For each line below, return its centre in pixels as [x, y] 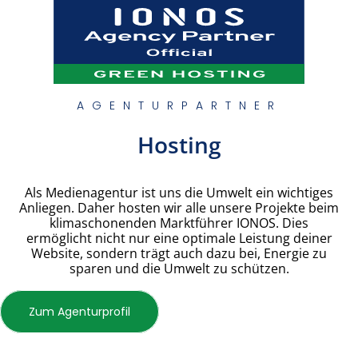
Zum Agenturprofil [80, 312]
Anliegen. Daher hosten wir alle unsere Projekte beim [179, 207]
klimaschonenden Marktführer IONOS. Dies [179, 223]
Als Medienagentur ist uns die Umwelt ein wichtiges [179, 192]
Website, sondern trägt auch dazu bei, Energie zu [179, 253]
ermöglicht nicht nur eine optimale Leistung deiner [179, 238]
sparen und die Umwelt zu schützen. [179, 268]
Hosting [179, 144]
